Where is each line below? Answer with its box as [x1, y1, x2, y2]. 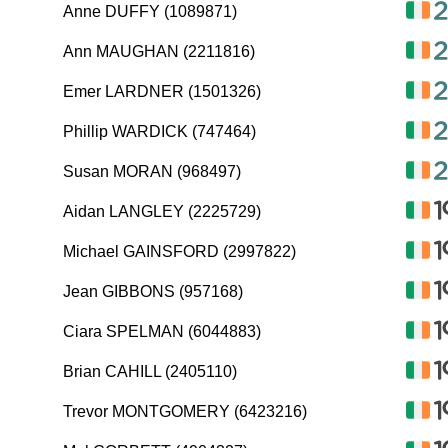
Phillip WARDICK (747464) [63, 123, 256, 140]
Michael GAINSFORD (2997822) [63, 243, 296, 260]
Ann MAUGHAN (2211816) [63, 43, 255, 60]
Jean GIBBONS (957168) [63, 283, 243, 300]
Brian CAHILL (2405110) [63, 363, 237, 380]
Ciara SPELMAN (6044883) [63, 323, 261, 340]
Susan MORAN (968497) [63, 163, 241, 180]
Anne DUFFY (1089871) [63, 3, 237, 20]
